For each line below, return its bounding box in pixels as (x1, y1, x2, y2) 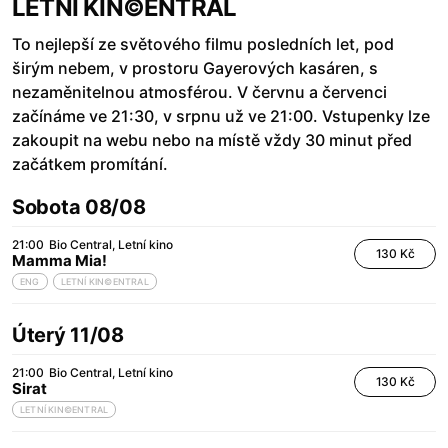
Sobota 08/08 (12, 195, 146, 220)
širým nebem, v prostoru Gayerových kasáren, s (12, 58, 378, 79)
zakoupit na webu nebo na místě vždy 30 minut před (12, 130, 412, 151)
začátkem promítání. (12, 154, 168, 175)
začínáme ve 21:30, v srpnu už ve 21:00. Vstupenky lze (12, 106, 430, 127)
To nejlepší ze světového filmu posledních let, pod (12, 34, 394, 55)
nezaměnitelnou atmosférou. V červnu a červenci (12, 82, 387, 103)
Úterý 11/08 (12, 323, 124, 348)
